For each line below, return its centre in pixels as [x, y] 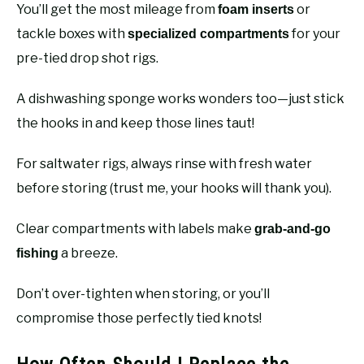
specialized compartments [208, 33]
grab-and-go [292, 228]
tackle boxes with [72, 33]
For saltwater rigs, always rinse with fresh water [164, 163]
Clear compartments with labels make [135, 228]
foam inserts [256, 9]
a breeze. [88, 253]
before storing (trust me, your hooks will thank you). [174, 188]
